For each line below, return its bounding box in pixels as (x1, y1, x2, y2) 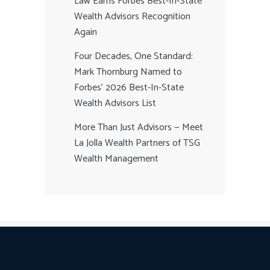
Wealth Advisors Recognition (74, 8, 190, 25)
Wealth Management (74, 151, 159, 168)
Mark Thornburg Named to (74, 64, 182, 81)
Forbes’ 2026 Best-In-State (74, 80, 184, 96)
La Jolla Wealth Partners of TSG (74, 135, 200, 152)
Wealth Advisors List (74, 95, 156, 112)
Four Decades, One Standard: (74, 48, 193, 65)
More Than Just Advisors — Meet (74, 119, 203, 136)
